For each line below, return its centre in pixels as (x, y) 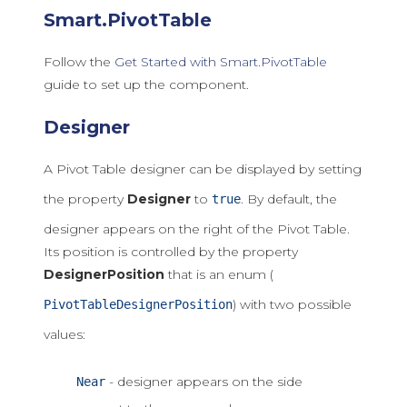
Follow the (79, 62)
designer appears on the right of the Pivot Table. (197, 229)
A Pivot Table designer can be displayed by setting (203, 169)
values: (65, 334)
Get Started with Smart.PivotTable (221, 62)
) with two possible (292, 304)
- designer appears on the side (204, 382)
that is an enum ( (219, 274)
